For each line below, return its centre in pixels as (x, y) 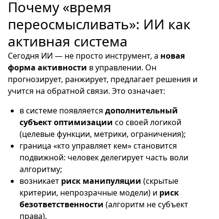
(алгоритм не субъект (146, 204)
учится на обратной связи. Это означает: (87, 91)
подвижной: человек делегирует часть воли (104, 157)
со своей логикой (147, 122)
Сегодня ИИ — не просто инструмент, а (84, 56)
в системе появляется (62, 110)
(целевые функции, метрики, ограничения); (103, 134)
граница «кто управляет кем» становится (98, 146)
